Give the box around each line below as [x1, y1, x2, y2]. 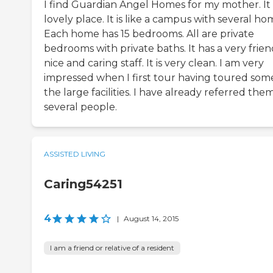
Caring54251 [44, 177, 122, 192]
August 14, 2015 [124, 214, 179, 224]
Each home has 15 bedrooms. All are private [44, 28, 254, 40]
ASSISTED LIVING [44, 149, 105, 159]
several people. [44, 101, 117, 113]
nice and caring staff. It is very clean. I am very [44, 57, 264, 69]
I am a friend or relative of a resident [50, 243, 174, 253]
